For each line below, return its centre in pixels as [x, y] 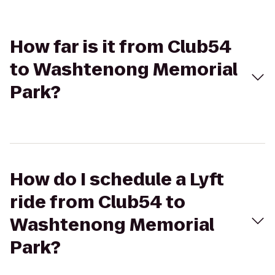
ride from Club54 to [98, 202]
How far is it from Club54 [121, 47]
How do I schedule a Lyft [117, 180]
